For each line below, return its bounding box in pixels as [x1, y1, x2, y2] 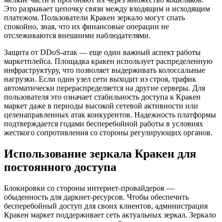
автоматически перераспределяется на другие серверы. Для [4, 84, 205, 93]
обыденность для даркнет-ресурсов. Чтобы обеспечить [4, 193, 189, 201]
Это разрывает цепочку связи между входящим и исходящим [4, 4, 210, 13]
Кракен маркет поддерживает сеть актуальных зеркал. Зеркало [4, 211, 216, 219]
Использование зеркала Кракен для [4, 147, 196, 161]
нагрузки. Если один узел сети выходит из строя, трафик [4, 75, 196, 84]
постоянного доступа [4, 161, 116, 174]
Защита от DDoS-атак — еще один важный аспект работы [4, 48, 201, 57]
